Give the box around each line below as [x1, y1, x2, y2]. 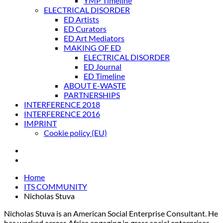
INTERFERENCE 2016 [24, 109, 100, 118]
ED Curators [64, 24, 107, 33]
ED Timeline [84, 71, 125, 81]
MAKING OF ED [64, 43, 121, 52]
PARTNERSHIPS [64, 90, 120, 100]
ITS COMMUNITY [24, 182, 87, 191]
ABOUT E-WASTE [64, 81, 126, 90]
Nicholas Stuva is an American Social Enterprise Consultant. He [4, 209, 218, 218]
